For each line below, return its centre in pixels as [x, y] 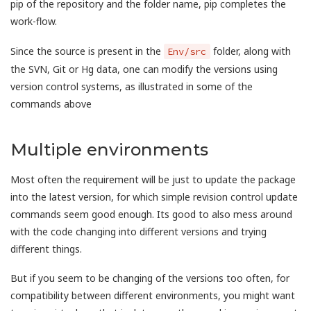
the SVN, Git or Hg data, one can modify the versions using [144, 69]
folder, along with [250, 51]
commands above [51, 103]
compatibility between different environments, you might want [153, 296]
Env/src [187, 51]
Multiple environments [109, 149]
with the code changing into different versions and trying [138, 231]
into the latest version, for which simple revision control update [154, 196]
